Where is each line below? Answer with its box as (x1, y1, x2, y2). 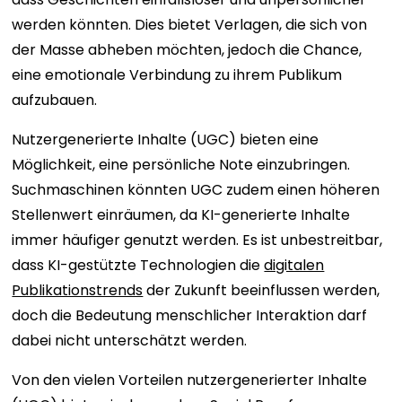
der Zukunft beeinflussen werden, (143, 280, 380, 301)
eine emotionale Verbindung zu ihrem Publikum (12, 65, 343, 85)
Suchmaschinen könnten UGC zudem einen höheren (12, 179, 380, 200)
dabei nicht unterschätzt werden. (12, 330, 251, 351)
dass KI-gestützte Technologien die (12, 255, 265, 275)
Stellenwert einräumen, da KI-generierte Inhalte (12, 205, 351, 225)
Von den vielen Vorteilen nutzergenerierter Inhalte (12, 370, 368, 390)
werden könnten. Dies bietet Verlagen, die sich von (12, 14, 368, 35)
